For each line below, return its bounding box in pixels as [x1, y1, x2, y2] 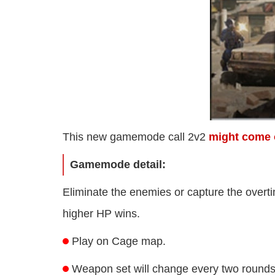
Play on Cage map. [72, 235, 166, 248]
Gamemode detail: [70, 158, 166, 171]
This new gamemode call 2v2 [63, 131, 209, 144]
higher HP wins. [63, 207, 140, 220]
